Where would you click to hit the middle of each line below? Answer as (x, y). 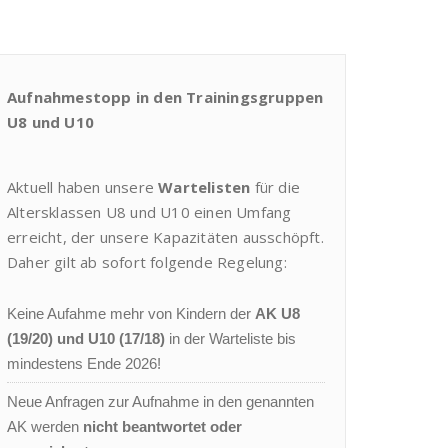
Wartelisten (204, 187)
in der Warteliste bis (230, 339)
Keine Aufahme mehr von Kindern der (131, 314)
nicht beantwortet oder (162, 427)
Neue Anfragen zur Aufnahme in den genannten (160, 402)
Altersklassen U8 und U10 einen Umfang (149, 212)
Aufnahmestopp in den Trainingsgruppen (165, 97)
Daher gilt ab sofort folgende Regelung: (147, 262)
